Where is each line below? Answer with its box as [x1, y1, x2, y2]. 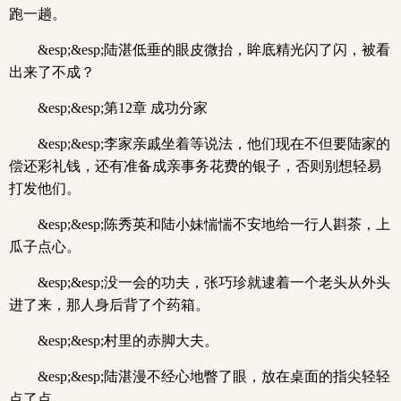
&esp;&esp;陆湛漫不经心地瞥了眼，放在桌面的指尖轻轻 [38, 369, 390, 384]
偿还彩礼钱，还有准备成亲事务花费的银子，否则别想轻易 [9, 158, 381, 174]
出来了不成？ [9, 64, 95, 80]
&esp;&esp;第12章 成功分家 [38, 100, 208, 115]
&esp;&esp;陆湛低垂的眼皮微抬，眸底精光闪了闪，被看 [38, 42, 390, 57]
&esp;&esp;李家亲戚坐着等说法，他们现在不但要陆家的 [38, 136, 390, 151]
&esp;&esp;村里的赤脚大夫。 [38, 333, 218, 348]
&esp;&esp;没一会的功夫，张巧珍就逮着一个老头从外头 [38, 275, 390, 290]
